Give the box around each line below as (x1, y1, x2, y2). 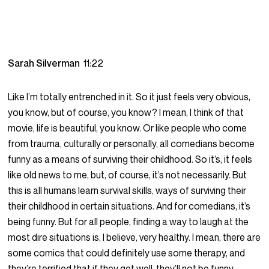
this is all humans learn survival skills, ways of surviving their (8, 184, 247, 197)
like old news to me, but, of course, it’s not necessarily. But (8, 169, 247, 181)
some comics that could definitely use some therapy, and (8, 247, 246, 259)
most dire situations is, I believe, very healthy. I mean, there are (8, 231, 261, 244)
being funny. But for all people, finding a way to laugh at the (8, 216, 249, 228)
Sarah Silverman (8, 57, 84, 70)
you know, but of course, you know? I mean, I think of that (8, 106, 244, 119)
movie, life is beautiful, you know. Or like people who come (8, 122, 247, 134)
